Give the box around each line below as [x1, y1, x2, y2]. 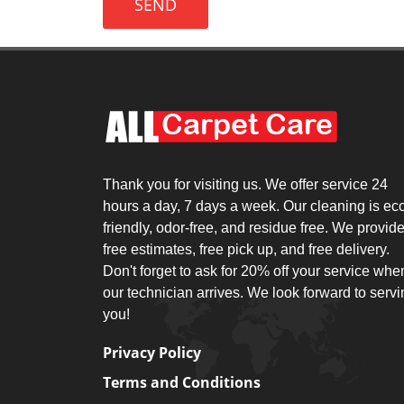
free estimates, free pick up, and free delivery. [103, 242, 390, 257]
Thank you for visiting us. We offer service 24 [103, 177, 388, 192]
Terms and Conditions [103, 372, 261, 392]
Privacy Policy [103, 343, 201, 363]
